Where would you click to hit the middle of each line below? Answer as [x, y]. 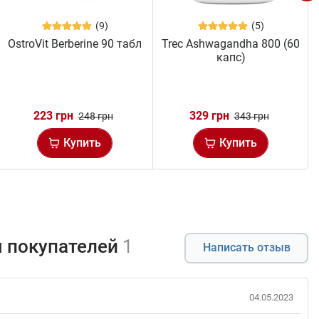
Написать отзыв [246, 248]
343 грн [251, 116]
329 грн [209, 115]
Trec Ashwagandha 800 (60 [231, 43]
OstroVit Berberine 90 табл [75, 43]
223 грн [53, 115]
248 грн [95, 116]
